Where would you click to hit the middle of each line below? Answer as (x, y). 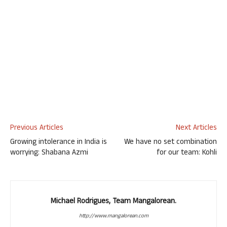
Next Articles (196, 128)
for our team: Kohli (187, 153)
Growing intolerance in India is (59, 143)
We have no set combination (171, 143)
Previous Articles (37, 128)
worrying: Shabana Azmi (49, 153)
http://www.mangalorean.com (113, 216)
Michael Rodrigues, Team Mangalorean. (113, 202)
